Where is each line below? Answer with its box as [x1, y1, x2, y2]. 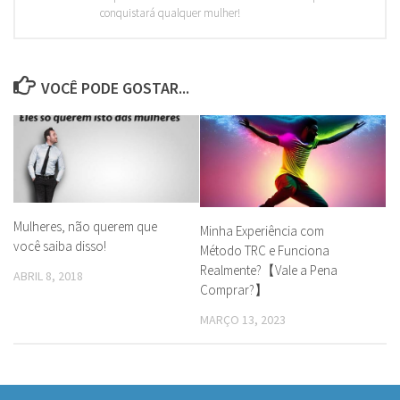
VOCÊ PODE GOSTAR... [40, 77, 189, 98]
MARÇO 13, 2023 [200, 311, 286, 328]
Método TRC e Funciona [200, 241, 329, 259]
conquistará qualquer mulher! [100, 4, 240, 21]
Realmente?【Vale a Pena [200, 261, 337, 279]
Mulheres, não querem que [13, 217, 157, 235]
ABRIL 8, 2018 [13, 267, 83, 284]
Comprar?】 [200, 280, 268, 298]
